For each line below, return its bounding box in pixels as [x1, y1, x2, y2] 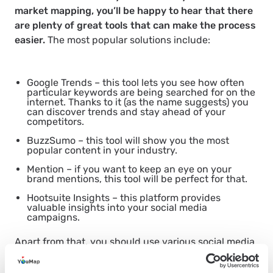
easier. [15, 34, 48, 46]
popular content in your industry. [27, 144, 177, 157]
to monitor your [175, 250, 248, 263]
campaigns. [27, 211, 80, 224]
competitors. [27, 116, 84, 128]
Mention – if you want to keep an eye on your [27, 163, 232, 175]
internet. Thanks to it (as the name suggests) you [27, 96, 249, 108]
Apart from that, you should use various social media [15, 236, 255, 248]
